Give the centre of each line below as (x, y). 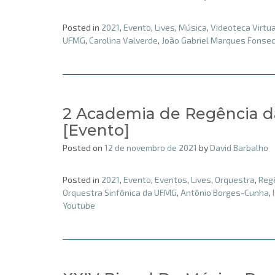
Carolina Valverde (123, 41)
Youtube (79, 205)
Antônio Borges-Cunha (225, 192)
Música (193, 28)
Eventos (171, 179)
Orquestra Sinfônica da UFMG (120, 192)
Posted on (83, 148)
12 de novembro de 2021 (151, 148)
